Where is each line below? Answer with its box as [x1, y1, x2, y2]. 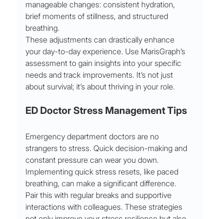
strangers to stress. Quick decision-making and [25, 143, 190, 153]
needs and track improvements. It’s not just [25, 70, 175, 80]
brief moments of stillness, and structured [25, 11, 171, 22]
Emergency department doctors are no [25, 131, 161, 142]
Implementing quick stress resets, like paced [25, 167, 181, 177]
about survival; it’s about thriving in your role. [25, 82, 175, 92]
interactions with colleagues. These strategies [25, 202, 185, 212]
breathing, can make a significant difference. [25, 178, 177, 189]
